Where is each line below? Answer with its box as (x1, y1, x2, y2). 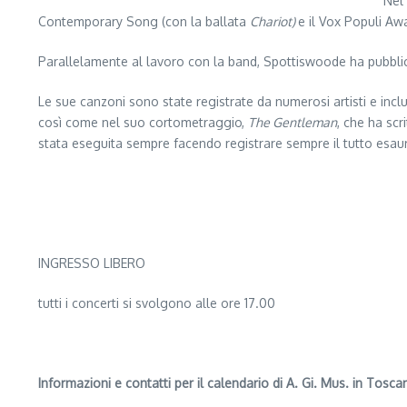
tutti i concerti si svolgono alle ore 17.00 (38, 295, 275, 311)
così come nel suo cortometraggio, (38, 114, 248, 130)
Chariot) (250, 14, 298, 29)
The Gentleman (248, 114, 337, 130)
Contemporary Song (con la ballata (38, 14, 250, 29)
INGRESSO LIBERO (38, 255, 145, 271)
